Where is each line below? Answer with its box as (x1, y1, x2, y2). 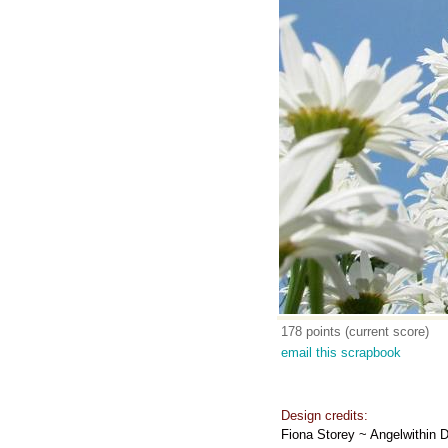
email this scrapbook (281, 345, 401, 360)
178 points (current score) (281, 324, 429, 339)
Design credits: (281, 408, 368, 423)
